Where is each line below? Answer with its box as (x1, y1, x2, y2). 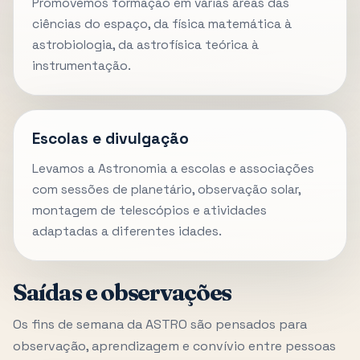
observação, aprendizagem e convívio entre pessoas (13, 337, 336, 355)
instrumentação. (32, 58, 132, 75)
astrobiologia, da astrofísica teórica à (32, 37, 260, 54)
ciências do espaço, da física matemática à (32, 16, 292, 33)
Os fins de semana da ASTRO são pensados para (13, 316, 307, 333)
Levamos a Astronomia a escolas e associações (32, 160, 315, 177)
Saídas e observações (13, 278, 232, 307)
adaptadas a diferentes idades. (32, 223, 223, 239)
